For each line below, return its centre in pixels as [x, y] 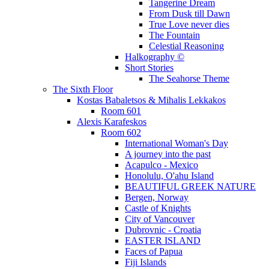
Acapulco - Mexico [162, 165]
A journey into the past [168, 154]
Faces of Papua [154, 252]
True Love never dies [189, 25]
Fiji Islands [146, 262]
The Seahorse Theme [189, 79]
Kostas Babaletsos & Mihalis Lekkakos [151, 100]
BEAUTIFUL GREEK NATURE [190, 187]
